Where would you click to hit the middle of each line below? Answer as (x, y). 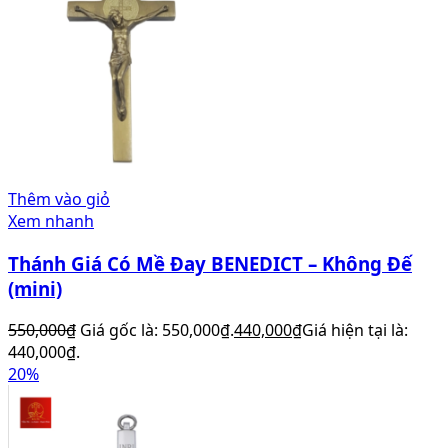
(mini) (35, 288)
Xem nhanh (51, 220)
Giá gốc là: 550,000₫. (157, 330)
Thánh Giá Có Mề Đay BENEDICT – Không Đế (210, 263)
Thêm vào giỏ (59, 198)
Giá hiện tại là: (355, 330)
